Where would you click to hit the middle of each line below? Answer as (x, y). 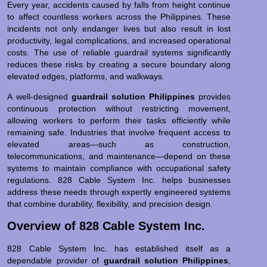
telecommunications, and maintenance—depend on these (119, 156)
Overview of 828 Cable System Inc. (106, 226)
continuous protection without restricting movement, (119, 109)
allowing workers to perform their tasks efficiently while (119, 121)
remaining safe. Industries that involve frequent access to (119, 133)
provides (213, 97)
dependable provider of (55, 260)
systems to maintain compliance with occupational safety (119, 168)
